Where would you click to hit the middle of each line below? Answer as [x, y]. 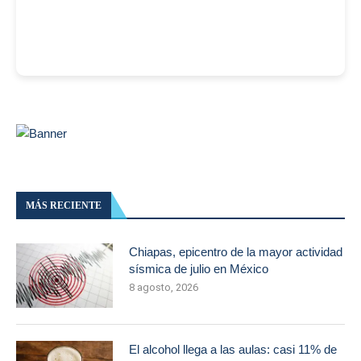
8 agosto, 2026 [164, 287]
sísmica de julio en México [199, 269]
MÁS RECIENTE [64, 205]
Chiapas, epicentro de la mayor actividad [236, 252]
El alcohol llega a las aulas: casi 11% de [233, 349]
